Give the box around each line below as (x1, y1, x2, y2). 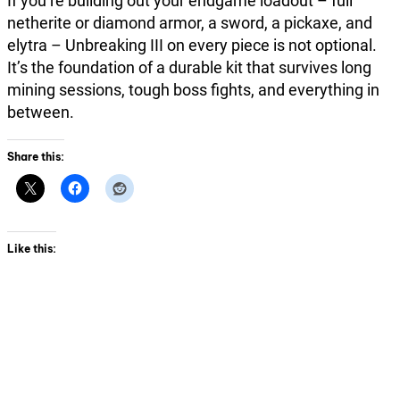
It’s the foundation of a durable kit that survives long (7, 57, 371, 77)
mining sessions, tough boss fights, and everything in (7, 79, 379, 99)
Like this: (7, 241, 56, 255)
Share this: (7, 149, 64, 163)
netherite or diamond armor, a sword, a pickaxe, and (7, 12, 372, 32)
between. (7, 102, 74, 121)
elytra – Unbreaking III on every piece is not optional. (7, 35, 377, 54)
